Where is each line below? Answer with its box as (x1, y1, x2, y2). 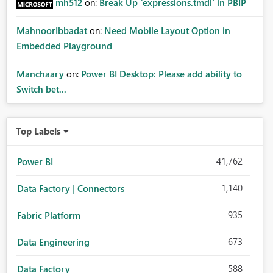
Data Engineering (16, 236, 90, 249)
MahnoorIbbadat (16, 24, 87, 37)
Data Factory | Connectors (16, 182, 124, 195)
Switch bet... (16, 83, 66, 96)
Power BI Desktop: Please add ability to (80, 68, 242, 80)
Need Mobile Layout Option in (104, 24, 230, 37)
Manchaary (16, 68, 64, 80)
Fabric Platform (16, 209, 80, 222)
